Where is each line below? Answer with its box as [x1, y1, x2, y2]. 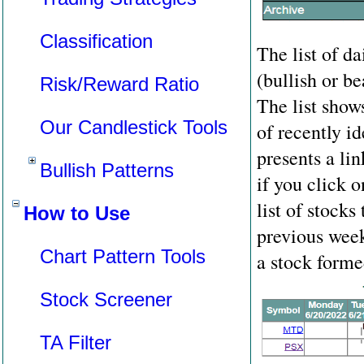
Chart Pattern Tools [40, 245, 206, 267]
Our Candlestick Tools [40, 116, 227, 138]
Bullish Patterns [40, 159, 174, 181]
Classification [40, 30, 153, 52]
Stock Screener [40, 288, 172, 310]
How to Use [24, 202, 130, 224]
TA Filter [40, 331, 111, 353]
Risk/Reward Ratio [40, 73, 199, 95]
